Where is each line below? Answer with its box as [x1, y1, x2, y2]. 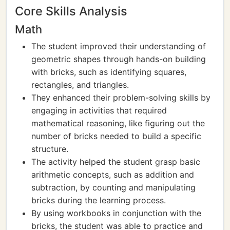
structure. [31, 144, 68, 154]
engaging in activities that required [31, 105, 167, 116]
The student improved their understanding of [31, 41, 206, 51]
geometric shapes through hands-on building [31, 54, 206, 64]
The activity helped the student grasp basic [31, 157, 200, 167]
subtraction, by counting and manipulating [31, 182, 196, 193]
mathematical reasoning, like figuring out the [31, 118, 205, 128]
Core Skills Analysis [15, 4, 127, 18]
